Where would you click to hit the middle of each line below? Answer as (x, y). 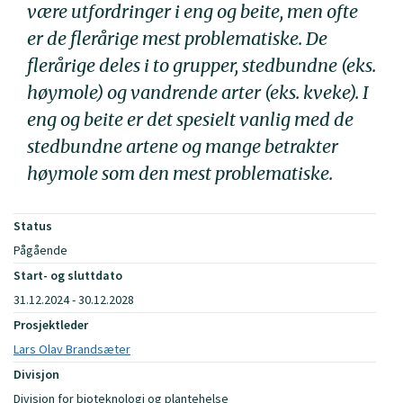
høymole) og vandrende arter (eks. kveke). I (198, 92)
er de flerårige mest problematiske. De (177, 38)
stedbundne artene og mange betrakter (183, 146)
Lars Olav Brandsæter (72, 349)
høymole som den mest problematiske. (180, 173)
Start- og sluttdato (68, 275)
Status (33, 226)
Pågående (40, 250)
